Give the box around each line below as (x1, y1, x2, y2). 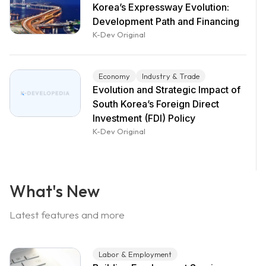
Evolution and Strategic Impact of (92, 84, 240, 96)
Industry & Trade (141, 71, 199, 81)
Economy (98, 71, 130, 81)
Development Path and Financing (92, 15, 239, 27)
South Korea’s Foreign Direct (92, 98, 219, 110)
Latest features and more (9, 208, 125, 221)
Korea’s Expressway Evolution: (92, 1, 229, 13)
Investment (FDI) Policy (92, 112, 195, 124)
